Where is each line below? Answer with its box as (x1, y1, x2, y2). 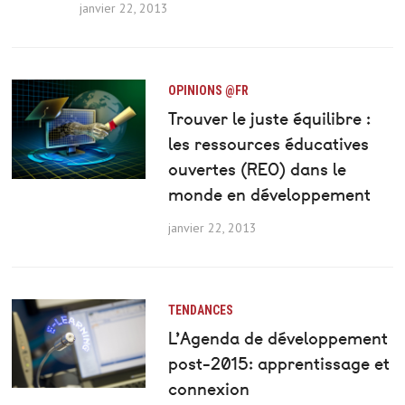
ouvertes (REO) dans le (167, 157, 346, 183)
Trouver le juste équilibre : (167, 107, 371, 132)
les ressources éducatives (167, 132, 369, 157)
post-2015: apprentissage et (167, 352, 390, 377)
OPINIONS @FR (167, 83, 249, 99)
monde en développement (167, 183, 371, 208)
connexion (167, 377, 250, 402)
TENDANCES (167, 303, 233, 318)
